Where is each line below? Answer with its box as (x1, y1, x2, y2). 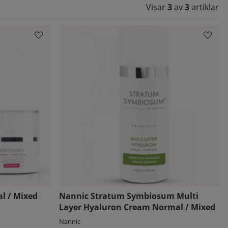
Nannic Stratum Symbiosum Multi (59, 190, 198, 202)
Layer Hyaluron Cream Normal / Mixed (59, 201, 215, 213)
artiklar (189, 2, 219, 13)
